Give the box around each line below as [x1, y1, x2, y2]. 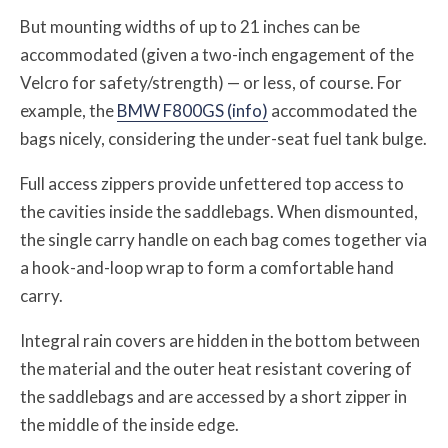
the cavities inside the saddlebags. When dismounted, [20, 201, 418, 223]
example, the [20, 100, 117, 122]
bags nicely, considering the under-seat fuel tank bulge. [20, 128, 427, 150]
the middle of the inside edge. [20, 414, 239, 436]
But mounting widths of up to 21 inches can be [20, 16, 360, 38]
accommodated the [268, 100, 417, 122]
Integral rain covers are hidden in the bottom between [20, 330, 420, 352]
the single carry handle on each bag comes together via [20, 229, 427, 251]
